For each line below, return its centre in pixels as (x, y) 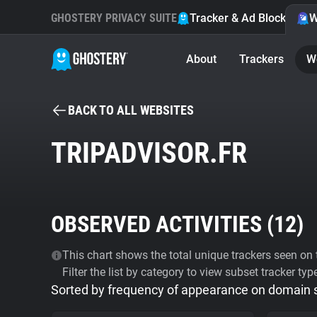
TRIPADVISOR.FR (149, 153)
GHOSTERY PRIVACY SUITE (114, 18)
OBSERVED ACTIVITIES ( (162, 224)
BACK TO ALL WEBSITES (131, 110)
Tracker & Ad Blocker (243, 18)
